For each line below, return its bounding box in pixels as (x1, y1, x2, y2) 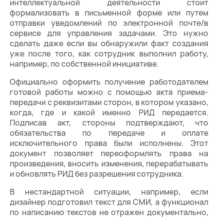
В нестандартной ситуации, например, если (10, 186, 208, 197)
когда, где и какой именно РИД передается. (10, 107, 208, 118)
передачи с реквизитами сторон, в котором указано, (10, 97, 208, 108)
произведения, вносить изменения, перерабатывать (10, 158, 208, 169)
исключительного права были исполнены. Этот (10, 138, 208, 148)
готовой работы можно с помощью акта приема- (10, 87, 208, 97)
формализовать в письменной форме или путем (10, 7, 208, 18)
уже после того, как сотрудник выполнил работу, (10, 48, 208, 59)
